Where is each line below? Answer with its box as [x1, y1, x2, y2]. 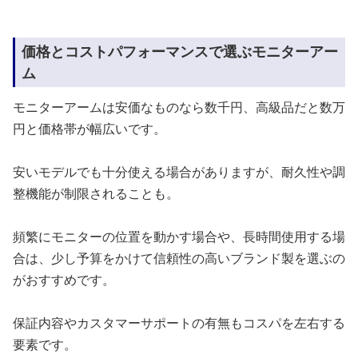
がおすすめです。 [13, 270, 115, 288]
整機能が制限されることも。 [13, 184, 179, 202]
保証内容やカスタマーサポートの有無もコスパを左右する [13, 313, 345, 332]
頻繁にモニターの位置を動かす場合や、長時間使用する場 [13, 227, 345, 245]
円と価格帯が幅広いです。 [13, 119, 166, 137]
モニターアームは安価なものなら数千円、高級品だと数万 [13, 97, 345, 116]
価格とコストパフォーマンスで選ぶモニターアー [22, 41, 338, 61]
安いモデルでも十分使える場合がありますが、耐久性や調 [13, 162, 345, 181]
